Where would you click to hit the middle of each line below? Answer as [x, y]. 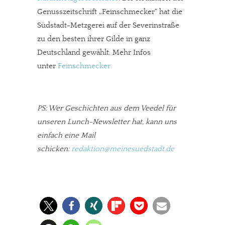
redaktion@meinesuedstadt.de [123, 149]
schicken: [54, 149]
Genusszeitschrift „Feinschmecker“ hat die [110, 12]
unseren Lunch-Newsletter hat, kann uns [107, 122]
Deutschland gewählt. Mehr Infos [94, 52]
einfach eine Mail [66, 135]
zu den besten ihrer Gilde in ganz [94, 39]
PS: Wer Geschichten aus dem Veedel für [106, 108]
